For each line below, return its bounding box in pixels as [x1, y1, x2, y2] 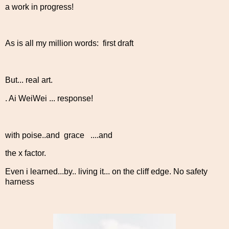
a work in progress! [5, 2, 74, 11]
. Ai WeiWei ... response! [5, 94, 93, 103]
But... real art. [5, 76, 53, 85]
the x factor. [5, 149, 46, 158]
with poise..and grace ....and [5, 130, 112, 140]
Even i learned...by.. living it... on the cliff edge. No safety [5, 167, 208, 176]
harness [5, 177, 34, 187]
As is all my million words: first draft [5, 39, 133, 48]
